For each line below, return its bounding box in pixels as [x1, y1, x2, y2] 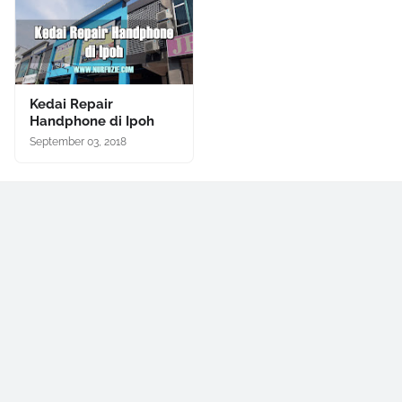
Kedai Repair [30, 96, 113, 112]
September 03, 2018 [30, 135, 127, 148]
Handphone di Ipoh [30, 113, 154, 129]
